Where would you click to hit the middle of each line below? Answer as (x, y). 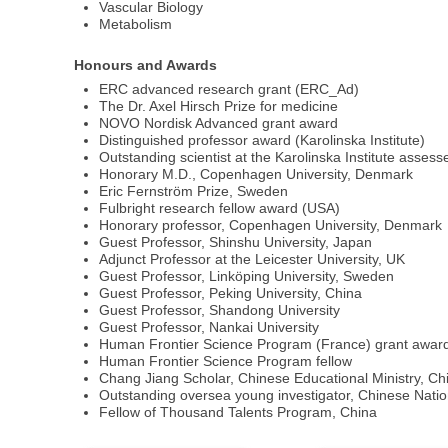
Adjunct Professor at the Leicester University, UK (252, 259)
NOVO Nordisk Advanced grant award (219, 123)
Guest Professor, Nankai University (209, 327)
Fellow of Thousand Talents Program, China (238, 412)
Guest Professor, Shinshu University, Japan (236, 242)
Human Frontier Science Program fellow (226, 361)
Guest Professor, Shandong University (220, 310)
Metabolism (136, 23)
